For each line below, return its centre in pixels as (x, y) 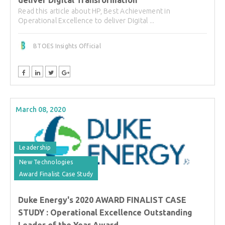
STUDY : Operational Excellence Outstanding (105, 213)
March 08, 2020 (41, 110)
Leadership (35, 148)
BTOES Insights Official (67, 46)
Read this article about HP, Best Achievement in (94, 11)
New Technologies (46, 162)
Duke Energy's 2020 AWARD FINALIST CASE (102, 200)
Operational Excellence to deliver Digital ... (86, 21)
